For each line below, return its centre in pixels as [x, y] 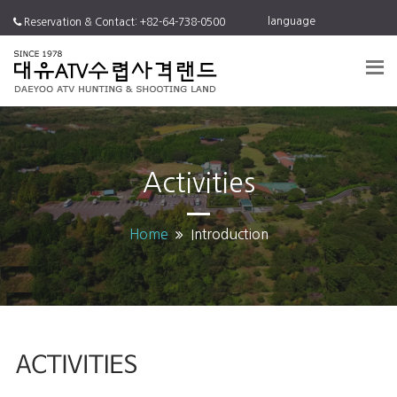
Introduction [229, 234]
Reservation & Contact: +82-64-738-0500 [123, 22]
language [292, 21]
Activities [198, 183]
